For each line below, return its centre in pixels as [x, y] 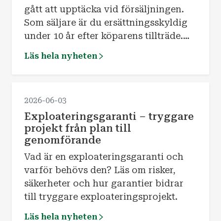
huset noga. [50, 63]
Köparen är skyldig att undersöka [99, 49]
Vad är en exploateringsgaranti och [104, 156]
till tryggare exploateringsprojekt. [101, 196]
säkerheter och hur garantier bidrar [104, 183]
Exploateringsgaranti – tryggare [109, 116]
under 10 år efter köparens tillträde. [103, 36]
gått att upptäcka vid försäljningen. [104, 9]
